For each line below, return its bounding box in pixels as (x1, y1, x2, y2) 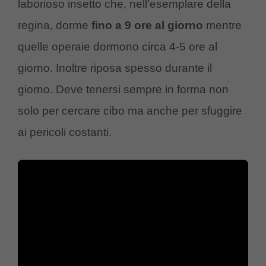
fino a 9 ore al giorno (91, 18, 203, 31)
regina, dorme (18, 18, 91, 31)
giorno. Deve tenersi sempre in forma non (18, 83, 229, 96)
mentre (203, 18, 242, 31)
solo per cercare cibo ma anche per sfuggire (18, 104, 242, 117)
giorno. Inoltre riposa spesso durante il (18, 61, 212, 74)
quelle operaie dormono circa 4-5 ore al (18, 40, 217, 53)
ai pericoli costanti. (18, 125, 112, 138)
